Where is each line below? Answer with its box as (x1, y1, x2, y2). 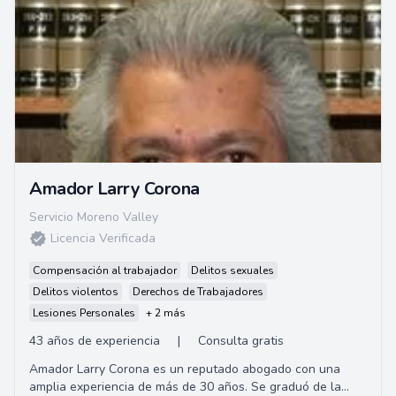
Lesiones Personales (33, 306, 135, 320)
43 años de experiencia (29, 332, 160, 349)
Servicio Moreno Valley (29, 209, 158, 225)
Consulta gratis (198, 332, 284, 349)
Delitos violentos (33, 285, 118, 299)
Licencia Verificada (50, 230, 156, 247)
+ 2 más (146, 306, 186, 320)
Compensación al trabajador (33, 263, 177, 278)
